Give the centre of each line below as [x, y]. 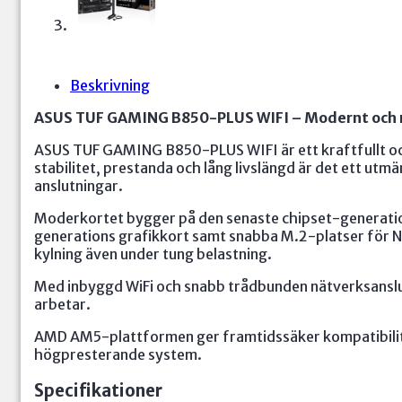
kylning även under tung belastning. [153, 254]
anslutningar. [79, 186]
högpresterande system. [118, 354]
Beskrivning [110, 85]
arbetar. [62, 304]
